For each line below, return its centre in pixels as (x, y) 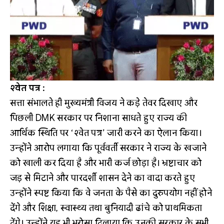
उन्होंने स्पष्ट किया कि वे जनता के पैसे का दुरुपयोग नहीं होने (111, 193)
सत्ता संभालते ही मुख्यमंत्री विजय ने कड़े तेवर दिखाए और (104, 103)
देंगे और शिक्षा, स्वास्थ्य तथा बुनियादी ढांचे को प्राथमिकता (106, 208)
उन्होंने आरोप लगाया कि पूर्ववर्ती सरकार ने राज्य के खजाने (108, 148)
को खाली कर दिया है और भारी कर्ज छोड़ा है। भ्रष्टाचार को (106, 163)
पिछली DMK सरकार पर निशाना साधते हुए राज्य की (99, 118)
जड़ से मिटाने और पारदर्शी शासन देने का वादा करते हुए (103, 178)
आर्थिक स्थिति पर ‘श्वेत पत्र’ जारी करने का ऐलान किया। (106, 133)
